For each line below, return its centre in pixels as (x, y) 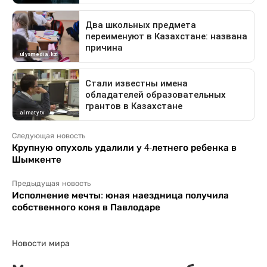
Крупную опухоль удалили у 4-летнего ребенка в (124, 148)
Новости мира (41, 243)
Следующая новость (49, 136)
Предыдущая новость (51, 184)
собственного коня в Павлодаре (86, 207)
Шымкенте (37, 159)
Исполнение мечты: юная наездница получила (120, 195)
